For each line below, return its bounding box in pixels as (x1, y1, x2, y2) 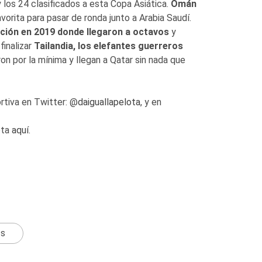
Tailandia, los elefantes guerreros (33, 40, 183, 51)
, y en (140, 96, 161, 108)
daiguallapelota (77, 96, 140, 108)
